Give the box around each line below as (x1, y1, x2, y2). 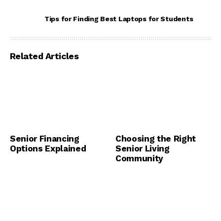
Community (115, 153, 163, 164)
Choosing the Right (115, 134, 196, 144)
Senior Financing (10, 134, 79, 144)
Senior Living (115, 144, 170, 154)
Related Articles (10, 51, 79, 62)
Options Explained (10, 144, 86, 154)
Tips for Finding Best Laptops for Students (44, 15, 193, 23)
